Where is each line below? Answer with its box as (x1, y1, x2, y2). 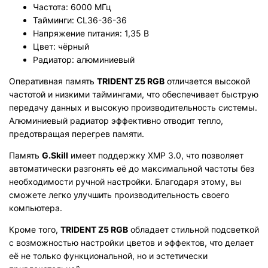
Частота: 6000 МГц (33, 2, 111, 12)
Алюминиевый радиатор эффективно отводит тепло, (9, 115, 223, 126)
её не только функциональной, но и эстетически (9, 251, 208, 261)
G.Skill (42, 150, 68, 160)
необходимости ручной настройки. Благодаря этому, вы (9, 176, 242, 187)
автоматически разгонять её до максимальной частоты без (9, 163, 254, 173)
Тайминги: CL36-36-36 (33, 15, 127, 25)
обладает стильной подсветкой (128, 224, 259, 234)
